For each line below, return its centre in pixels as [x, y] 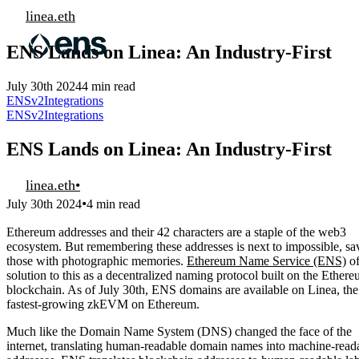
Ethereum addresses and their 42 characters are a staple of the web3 [176, 232]
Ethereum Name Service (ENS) [266, 260]
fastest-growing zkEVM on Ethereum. [103, 304]
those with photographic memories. [97, 260]
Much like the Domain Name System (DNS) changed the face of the [179, 331]
